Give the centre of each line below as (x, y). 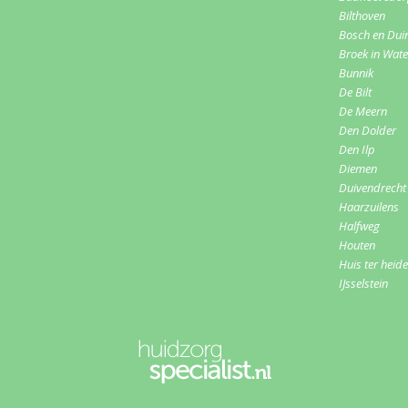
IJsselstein (363, 284)
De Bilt (355, 92)
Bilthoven (362, 16)
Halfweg (359, 226)
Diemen (358, 169)
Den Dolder (367, 131)
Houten (357, 245)
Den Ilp (357, 150)
